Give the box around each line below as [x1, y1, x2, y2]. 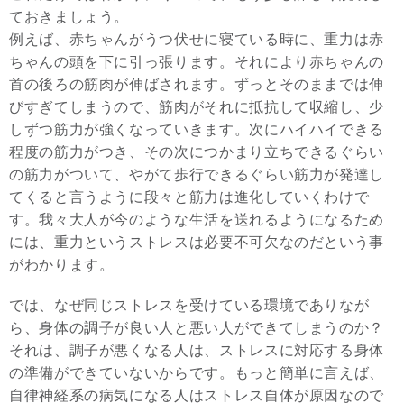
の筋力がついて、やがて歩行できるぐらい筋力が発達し [9, 166, 384, 183]
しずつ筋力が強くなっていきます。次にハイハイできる [9, 121, 384, 138]
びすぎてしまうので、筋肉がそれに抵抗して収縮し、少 [9, 98, 384, 115]
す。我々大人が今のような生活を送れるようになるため [9, 211, 384, 228]
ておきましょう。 [9, 8, 130, 25]
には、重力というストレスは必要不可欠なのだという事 [9, 234, 384, 251]
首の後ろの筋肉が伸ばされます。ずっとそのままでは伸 [9, 76, 384, 93]
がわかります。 [9, 256, 115, 273]
